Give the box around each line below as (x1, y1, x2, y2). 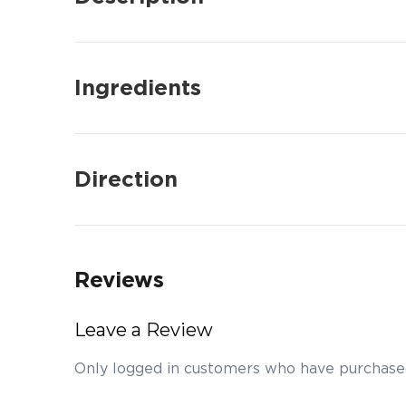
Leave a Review (74, 319, 213, 342)
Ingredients (74, 74, 201, 101)
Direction (74, 166, 178, 193)
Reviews (74, 266, 164, 294)
